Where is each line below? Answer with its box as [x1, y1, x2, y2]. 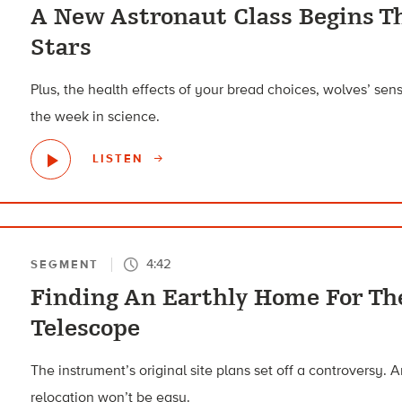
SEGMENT [31, 258, 100, 271]
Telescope [31, 315, 141, 342]
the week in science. [31, 108, 161, 125]
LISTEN [92, 152, 148, 166]
